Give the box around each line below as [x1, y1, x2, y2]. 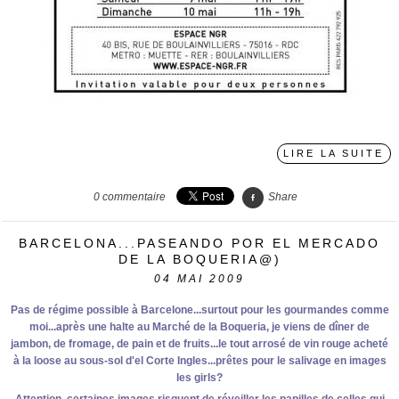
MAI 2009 [177, 272, 245, 285]
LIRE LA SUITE [283, 148, 385, 159]
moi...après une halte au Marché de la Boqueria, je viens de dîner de [29, 321, 370, 334]
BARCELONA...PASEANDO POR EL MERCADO [19, 236, 380, 251]
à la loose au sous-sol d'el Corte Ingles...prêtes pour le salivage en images [12, 354, 387, 368]
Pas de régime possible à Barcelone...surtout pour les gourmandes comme [10, 304, 389, 317]
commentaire [102, 190, 166, 203]
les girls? [176, 371, 223, 385]
